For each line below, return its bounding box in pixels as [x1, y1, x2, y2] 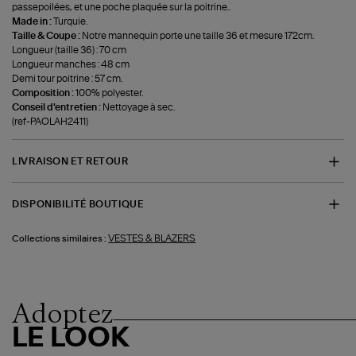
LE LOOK [12, 325, 130, 353]
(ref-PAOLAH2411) [12, 117, 89, 127]
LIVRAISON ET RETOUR [12, 157, 129, 167]
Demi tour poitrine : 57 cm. [12, 74, 123, 84]
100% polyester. [75, 88, 144, 99]
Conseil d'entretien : [12, 103, 103, 113]
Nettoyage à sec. [103, 103, 176, 113]
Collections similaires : [12, 234, 107, 244]
